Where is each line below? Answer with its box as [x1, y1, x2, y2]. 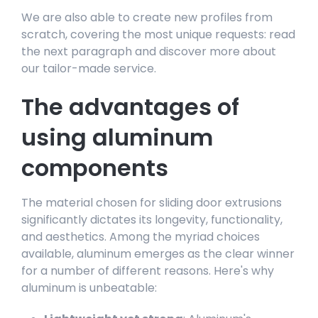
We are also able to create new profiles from [21, 9, 273, 26]
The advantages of [21, 90, 239, 123]
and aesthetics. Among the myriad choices [21, 228, 260, 245]
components [21, 151, 168, 184]
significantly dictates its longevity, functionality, [21, 211, 283, 228]
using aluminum [21, 121, 213, 153]
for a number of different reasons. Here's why [21, 262, 274, 279]
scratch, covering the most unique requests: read [21, 26, 295, 43]
